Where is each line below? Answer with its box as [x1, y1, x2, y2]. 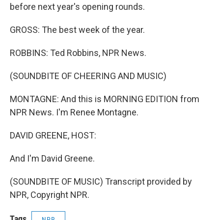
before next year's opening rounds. [10, 1, 145, 12]
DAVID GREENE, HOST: [10, 130, 96, 141]
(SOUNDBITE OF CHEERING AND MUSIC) [10, 71, 166, 82]
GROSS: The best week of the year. [10, 25, 145, 35]
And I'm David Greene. [10, 153, 95, 164]
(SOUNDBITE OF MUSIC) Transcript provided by [10, 176, 192, 187]
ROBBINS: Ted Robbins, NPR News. [10, 48, 146, 58]
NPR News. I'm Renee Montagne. [10, 107, 138, 118]
